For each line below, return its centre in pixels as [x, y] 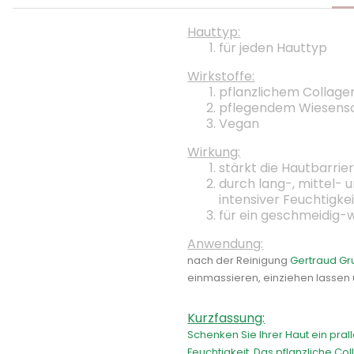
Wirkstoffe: [221, 76]
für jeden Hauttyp [273, 47]
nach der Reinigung [239, 260]
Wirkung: [214, 152]
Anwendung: [226, 243]
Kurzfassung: [226, 318]
